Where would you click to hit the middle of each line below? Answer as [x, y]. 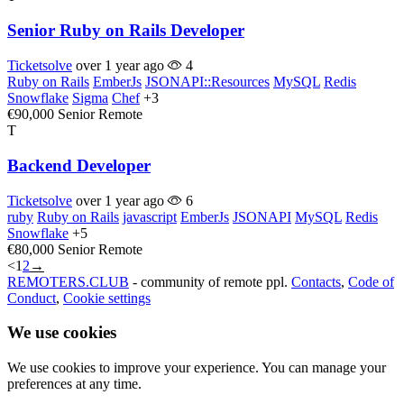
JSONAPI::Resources [207, 82]
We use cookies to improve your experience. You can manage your [197, 368]
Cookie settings [107, 298]
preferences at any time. [74, 384]
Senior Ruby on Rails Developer [126, 31]
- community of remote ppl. [210, 281]
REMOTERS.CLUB [68, 281]
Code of [371, 281]
